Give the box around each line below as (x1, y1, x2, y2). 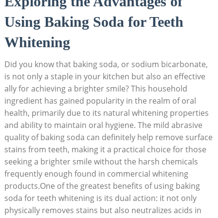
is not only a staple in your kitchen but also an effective (4, 71, 205, 82)
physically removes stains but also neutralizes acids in (4, 204, 201, 216)
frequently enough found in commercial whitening (4, 168, 188, 179)
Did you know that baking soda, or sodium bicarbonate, (4, 58, 208, 70)
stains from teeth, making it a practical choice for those (4, 144, 206, 155)
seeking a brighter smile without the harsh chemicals (4, 156, 198, 167)
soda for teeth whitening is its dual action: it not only (4, 192, 197, 203)
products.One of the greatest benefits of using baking (4, 180, 200, 191)
